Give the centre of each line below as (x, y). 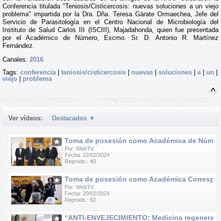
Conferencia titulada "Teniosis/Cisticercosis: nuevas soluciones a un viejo (110, 6)
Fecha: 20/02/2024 (87, 193)
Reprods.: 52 (80, 200)
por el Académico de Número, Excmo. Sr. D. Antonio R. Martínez (110, 38)
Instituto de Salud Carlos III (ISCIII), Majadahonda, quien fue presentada (110, 30)
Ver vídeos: (25, 118)
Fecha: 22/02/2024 (87, 155)
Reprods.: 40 (80, 161)
